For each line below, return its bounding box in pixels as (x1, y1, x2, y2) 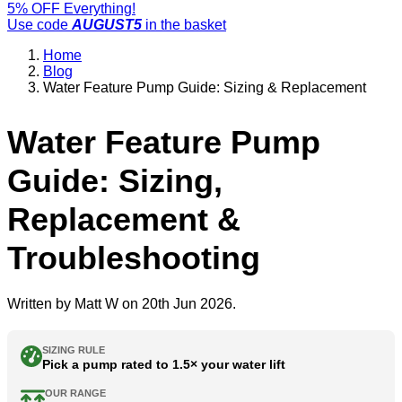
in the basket (142, 17, 226, 32)
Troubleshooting (7, 239, 260, 276)
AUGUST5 (72, 17, 142, 32)
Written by (7, 295, 74, 311)
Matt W (74, 295, 118, 311)
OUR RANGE (45, 387, 106, 398)
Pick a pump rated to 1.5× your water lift (42, 356, 285, 371)
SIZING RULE (42, 344, 105, 355)
